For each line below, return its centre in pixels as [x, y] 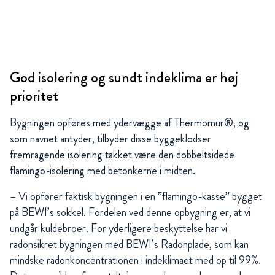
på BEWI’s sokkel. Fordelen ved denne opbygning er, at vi [130, 213]
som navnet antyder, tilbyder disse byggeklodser [110, 139]
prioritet [34, 96]
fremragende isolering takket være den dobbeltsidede [122, 155]
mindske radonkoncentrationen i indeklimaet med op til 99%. [135, 261]
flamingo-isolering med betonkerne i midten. [103, 171]
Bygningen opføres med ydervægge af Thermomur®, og [130, 123]
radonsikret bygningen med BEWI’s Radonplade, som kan [129, 245]
